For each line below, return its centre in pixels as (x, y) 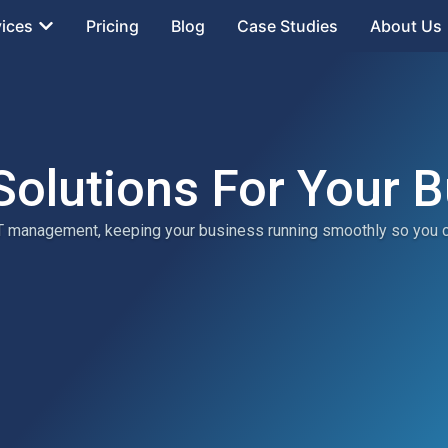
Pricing (112, 26)
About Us (405, 26)
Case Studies (287, 26)
